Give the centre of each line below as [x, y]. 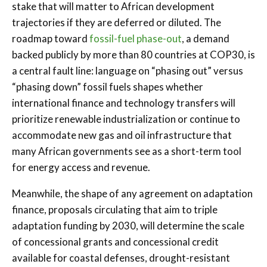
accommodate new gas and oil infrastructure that [122, 135]
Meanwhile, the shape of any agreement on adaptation [132, 193]
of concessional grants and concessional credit [115, 241]
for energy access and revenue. [81, 167]
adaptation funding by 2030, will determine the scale [128, 225]
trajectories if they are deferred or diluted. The [117, 22]
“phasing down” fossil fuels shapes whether [108, 86]
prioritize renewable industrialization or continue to [126, 119]
